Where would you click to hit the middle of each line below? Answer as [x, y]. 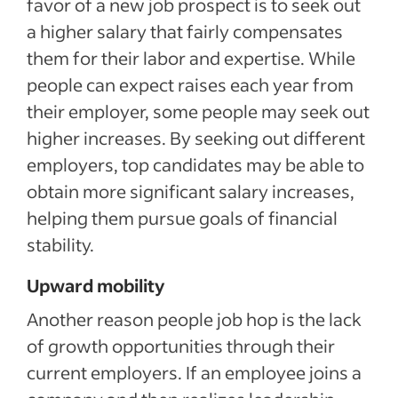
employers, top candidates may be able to [195, 164]
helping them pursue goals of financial [182, 218]
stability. [60, 244]
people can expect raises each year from [190, 84]
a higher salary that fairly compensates [185, 31]
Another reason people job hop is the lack [194, 319]
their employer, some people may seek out [198, 111]
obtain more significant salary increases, [191, 191]
